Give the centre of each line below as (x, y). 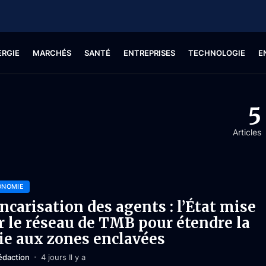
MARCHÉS (52, 53)
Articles (247, 132)
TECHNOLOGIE (216, 53)
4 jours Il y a (63, 257)
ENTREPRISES (149, 53)
